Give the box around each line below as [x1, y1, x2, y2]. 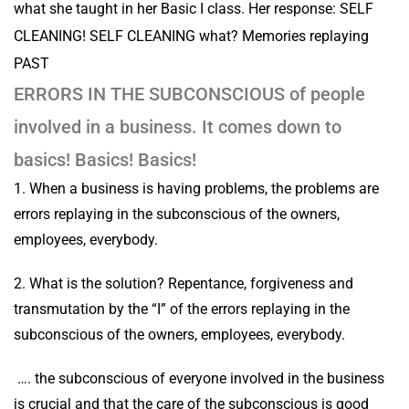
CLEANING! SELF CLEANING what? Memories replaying [14, 27, 369, 45]
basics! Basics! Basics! [14, 149, 196, 171]
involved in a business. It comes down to [14, 116, 341, 138]
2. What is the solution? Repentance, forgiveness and [14, 275, 353, 292]
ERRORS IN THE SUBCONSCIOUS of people [14, 83, 365, 105]
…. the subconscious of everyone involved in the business [14, 370, 384, 387]
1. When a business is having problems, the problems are [14, 180, 379, 197]
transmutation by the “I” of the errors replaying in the [14, 300, 350, 318]
